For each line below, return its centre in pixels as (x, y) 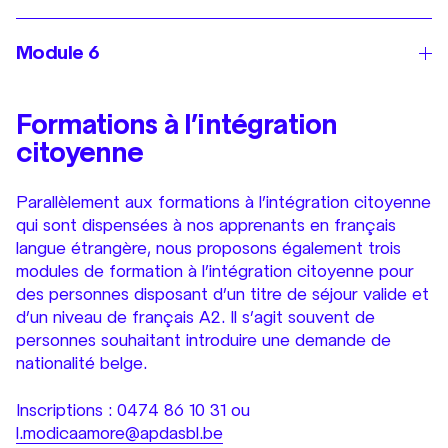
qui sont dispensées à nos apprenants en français (206, 225)
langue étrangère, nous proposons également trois (208, 248)
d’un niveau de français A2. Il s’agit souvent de (195, 317)
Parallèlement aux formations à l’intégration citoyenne (223, 202)
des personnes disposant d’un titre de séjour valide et (222, 294)
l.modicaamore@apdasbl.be (119, 433)
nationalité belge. (81, 363)
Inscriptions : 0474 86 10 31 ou (133, 410)
